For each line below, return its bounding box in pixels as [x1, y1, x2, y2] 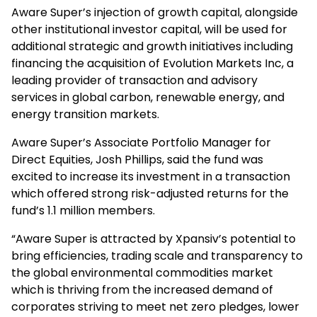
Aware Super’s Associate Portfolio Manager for [11, 134, 271, 151]
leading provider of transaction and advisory [11, 72, 258, 88]
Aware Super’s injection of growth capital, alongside [11, 4, 298, 21]
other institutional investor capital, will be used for [11, 21, 287, 38]
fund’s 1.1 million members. [11, 202, 155, 219]
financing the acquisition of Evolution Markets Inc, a [11, 55, 294, 71]
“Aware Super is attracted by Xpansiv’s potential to [11, 231, 296, 247]
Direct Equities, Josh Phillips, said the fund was [11, 151, 263, 168]
